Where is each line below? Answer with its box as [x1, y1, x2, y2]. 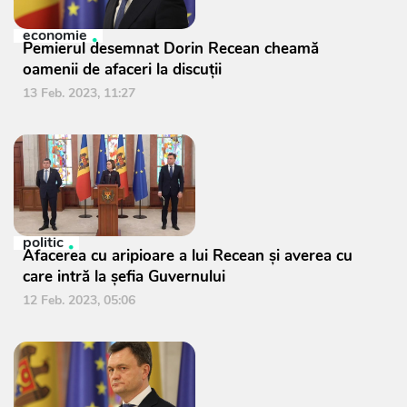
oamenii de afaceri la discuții [23, 59, 222, 81]
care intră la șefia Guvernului [23, 266, 225, 288]
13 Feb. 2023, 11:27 [23, 84, 135, 103]
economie [23, 25, 87, 46]
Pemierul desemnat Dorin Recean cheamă [23, 38, 319, 60]
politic [23, 233, 64, 253]
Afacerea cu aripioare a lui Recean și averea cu [23, 245, 352, 267]
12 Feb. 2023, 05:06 [23, 292, 135, 310]
